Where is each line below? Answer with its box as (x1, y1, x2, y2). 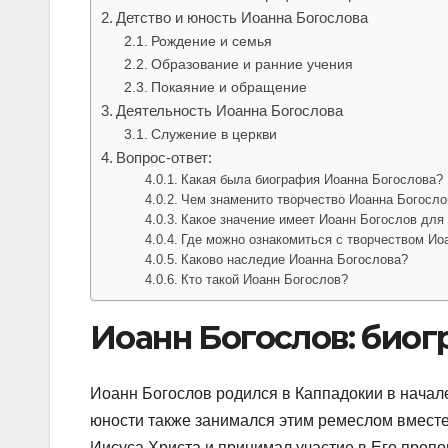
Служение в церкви (150, 125, 277, 142)
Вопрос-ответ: (116, 148, 213, 166)
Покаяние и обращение (150, 78, 307, 95)
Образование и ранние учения (150, 55, 353, 72)
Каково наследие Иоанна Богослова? (181, 251, 409, 267)
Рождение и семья (150, 32, 272, 49)
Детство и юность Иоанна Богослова (116, 8, 369, 26)
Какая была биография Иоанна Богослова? (181, 171, 444, 187)
